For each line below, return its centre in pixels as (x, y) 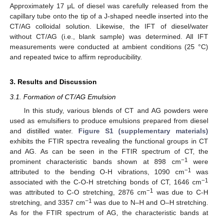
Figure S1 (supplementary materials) (143, 131)
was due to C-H (181, 192)
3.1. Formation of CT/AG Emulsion (63, 97)
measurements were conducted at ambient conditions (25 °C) (109, 47)
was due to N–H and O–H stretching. (150, 203)
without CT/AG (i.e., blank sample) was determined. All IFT (109, 37)
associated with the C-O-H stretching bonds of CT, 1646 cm (106, 182)
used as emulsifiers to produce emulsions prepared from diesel (109, 121)
